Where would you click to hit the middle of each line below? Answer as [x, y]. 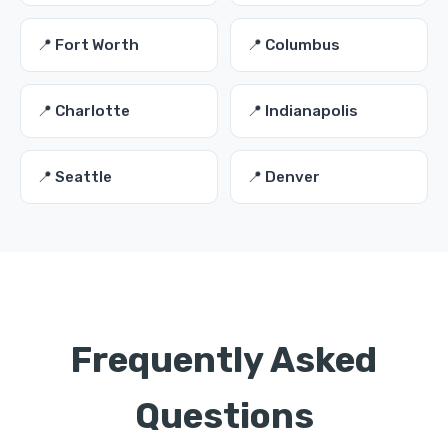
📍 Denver [283, 177]
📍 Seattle [74, 177]
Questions [224, 416]
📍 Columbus [293, 45]
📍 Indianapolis [302, 111]
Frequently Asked [224, 360]
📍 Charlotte [83, 111]
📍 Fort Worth [88, 45]
